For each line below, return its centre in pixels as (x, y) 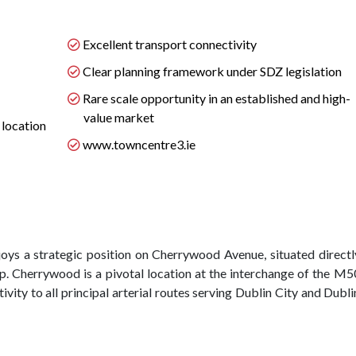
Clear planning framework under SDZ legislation (212, 71)
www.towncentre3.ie (139, 144)
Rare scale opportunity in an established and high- (216, 98)
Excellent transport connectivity (169, 44)
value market (118, 117)
